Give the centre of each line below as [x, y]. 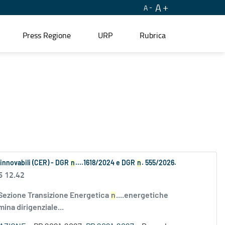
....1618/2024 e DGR [106, 163]
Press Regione [47, 35]
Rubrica [153, 35]
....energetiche [142, 196]
